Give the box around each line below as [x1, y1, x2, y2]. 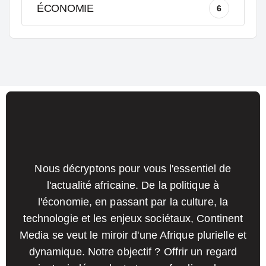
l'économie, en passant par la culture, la [37, 196, 229, 208]
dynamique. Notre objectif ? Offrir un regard [28, 246, 237, 258]
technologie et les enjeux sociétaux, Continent [23, 213, 243, 224]
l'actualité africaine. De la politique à [46, 179, 219, 191]
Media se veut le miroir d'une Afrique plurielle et [19, 229, 246, 241]
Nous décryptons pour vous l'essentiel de [34, 163, 232, 175]
